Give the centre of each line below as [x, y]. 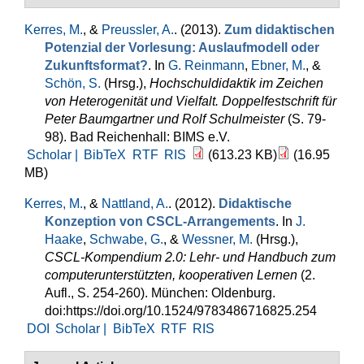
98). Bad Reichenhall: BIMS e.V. [137, 137]
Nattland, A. [135, 204]
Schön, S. [73, 83]
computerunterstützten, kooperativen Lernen [171, 275]
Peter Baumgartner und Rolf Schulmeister [165, 119]
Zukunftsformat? [96, 65]
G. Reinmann [206, 65]
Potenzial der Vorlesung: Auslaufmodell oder [182, 48]
